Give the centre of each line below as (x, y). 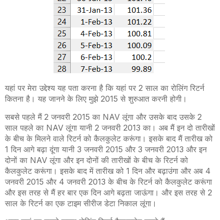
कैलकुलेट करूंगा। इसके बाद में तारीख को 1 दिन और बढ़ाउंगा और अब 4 (108, 171)
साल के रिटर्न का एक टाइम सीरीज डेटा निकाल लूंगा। (81, 204)
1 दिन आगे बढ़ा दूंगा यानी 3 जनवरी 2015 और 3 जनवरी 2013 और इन (106, 150)
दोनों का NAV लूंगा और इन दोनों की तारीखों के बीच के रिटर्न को (96, 160)
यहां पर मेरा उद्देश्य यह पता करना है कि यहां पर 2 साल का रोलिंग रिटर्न (105, 88)
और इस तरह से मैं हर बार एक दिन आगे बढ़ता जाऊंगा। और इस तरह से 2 (109, 193)
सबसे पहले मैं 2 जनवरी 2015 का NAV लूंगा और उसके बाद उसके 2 (103, 117)
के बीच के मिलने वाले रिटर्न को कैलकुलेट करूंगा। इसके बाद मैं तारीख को (109, 139)
